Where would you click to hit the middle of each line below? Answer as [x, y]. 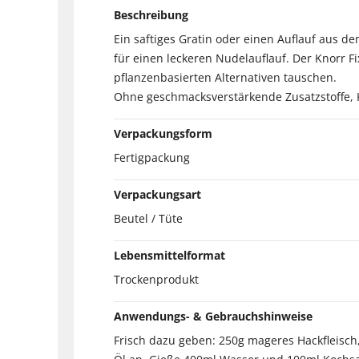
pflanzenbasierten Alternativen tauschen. [225, 77]
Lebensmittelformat [169, 255]
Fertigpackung [152, 157]
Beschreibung [151, 14]
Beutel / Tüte [148, 218]
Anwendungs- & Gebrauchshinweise [213, 316]
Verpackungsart [157, 194]
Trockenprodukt [156, 279]
